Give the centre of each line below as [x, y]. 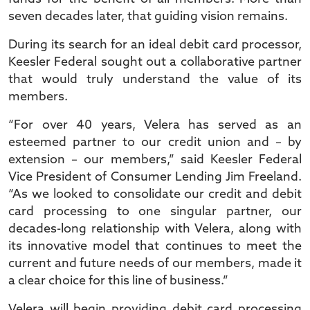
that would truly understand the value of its [155, 80]
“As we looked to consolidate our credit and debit [155, 195]
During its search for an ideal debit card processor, [155, 45]
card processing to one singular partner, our [155, 212]
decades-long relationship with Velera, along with [155, 229]
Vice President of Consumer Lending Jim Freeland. [155, 177]
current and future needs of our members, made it [155, 264]
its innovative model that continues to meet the [155, 247]
